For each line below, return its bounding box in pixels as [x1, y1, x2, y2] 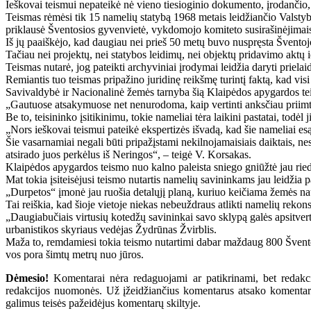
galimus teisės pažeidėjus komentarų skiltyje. [6, 296, 201, 309]
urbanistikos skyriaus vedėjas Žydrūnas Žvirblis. [6, 223, 217, 235]
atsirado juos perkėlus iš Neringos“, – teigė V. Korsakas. [6, 148, 251, 160]
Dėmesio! [6, 271, 49, 284]
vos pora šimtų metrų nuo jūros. [6, 248, 144, 260]
